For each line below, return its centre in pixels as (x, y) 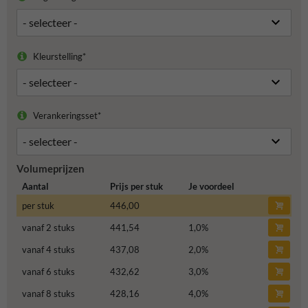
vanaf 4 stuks (48, 249)
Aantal (35, 186)
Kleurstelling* (59, 56)
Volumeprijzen (50, 169)
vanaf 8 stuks (48, 293)
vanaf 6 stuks (48, 271)
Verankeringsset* (67, 115)
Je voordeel (211, 186)
